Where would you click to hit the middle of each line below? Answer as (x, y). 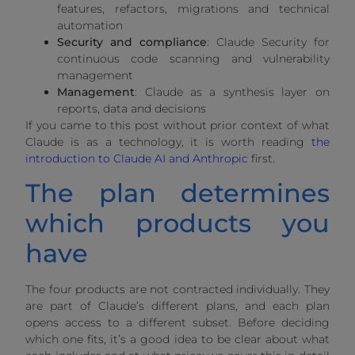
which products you (177, 223)
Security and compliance (132, 42)
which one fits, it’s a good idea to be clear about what (177, 340)
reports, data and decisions (132, 108)
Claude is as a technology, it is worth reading (168, 141)
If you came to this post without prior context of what (177, 125)
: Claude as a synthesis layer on (232, 92)
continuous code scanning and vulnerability (193, 58)
